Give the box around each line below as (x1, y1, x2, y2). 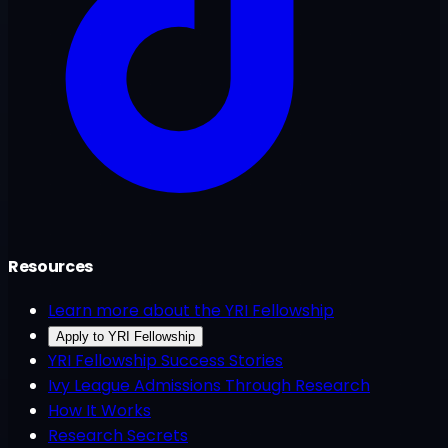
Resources (8, 255, 94, 279)
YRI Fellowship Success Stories (48, 348, 283, 372)
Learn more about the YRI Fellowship (48, 298, 334, 322)
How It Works (48, 398, 151, 422)
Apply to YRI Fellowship (56, 328, 195, 344)
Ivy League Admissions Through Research (48, 373, 370, 397)
